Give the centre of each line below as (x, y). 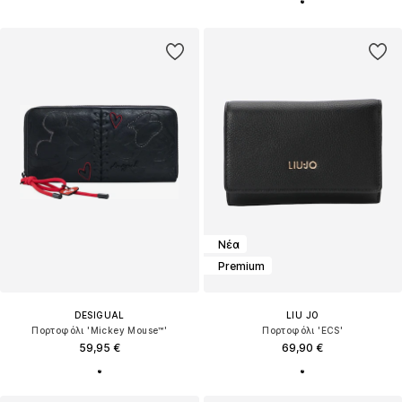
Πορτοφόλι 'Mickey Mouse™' (100, 331)
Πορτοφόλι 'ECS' (303, 331)
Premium (241, 266)
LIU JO (303, 315)
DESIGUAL (99, 315)
